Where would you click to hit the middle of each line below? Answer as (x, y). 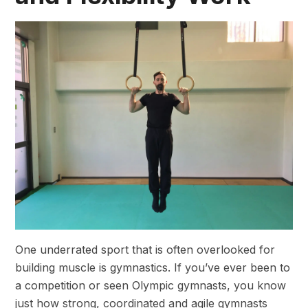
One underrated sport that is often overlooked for (145, 249)
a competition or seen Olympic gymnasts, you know (151, 285)
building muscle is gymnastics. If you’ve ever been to (153, 267)
